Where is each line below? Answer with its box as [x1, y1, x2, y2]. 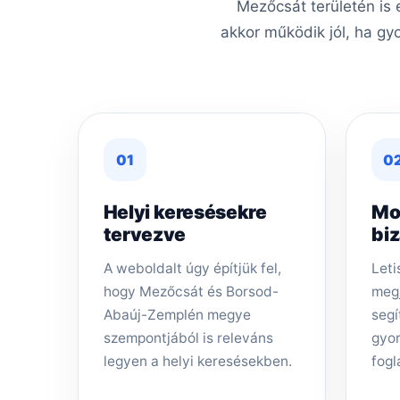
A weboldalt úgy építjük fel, [103, 259, 281, 277]
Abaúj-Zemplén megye [103, 305, 251, 323]
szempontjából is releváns [103, 329, 273, 346]
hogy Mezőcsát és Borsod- [103, 282, 279, 300]
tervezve [103, 222, 186, 246]
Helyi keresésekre [103, 200, 267, 223]
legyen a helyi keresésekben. [103, 352, 292, 370]
